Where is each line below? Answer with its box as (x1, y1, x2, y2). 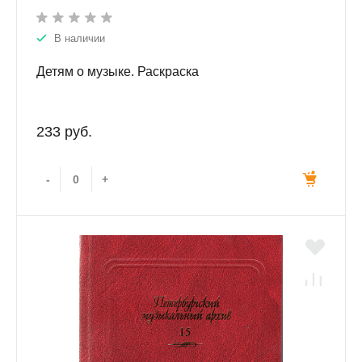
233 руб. (36, 124, 92, 141)
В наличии (54, 32, 105, 45)
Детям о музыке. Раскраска (36, 65, 199, 79)
